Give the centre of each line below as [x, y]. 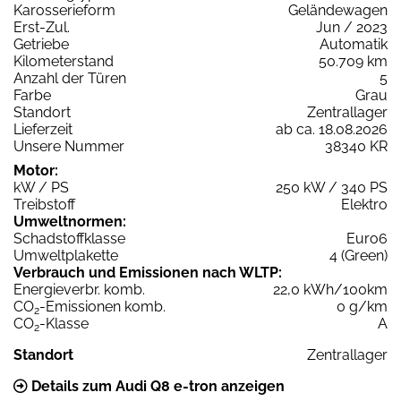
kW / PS [41, 188]
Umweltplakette [66, 256]
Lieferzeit [43, 130]
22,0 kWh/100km [330, 290]
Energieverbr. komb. [79, 290]
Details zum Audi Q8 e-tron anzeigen [156, 387]
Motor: [36, 171]
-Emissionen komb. [102, 307]
